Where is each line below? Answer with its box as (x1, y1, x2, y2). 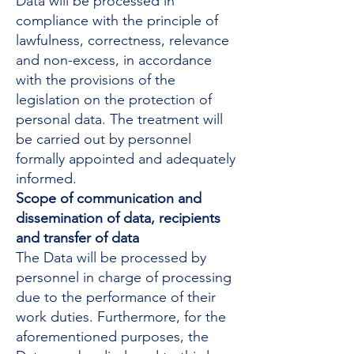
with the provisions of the (16, 71, 175, 88)
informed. (16, 170, 77, 187)
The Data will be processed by (16, 249, 206, 266)
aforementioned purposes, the (16, 328, 209, 345)
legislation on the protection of (16, 91, 212, 108)
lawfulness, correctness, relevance (16, 32, 229, 49)
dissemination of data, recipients (16, 209, 220, 227)
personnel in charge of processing (16, 269, 232, 286)
